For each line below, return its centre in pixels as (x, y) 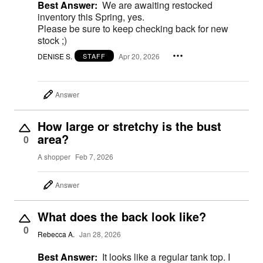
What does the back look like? (122, 217)
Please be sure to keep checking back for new (133, 28)
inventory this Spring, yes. (91, 16)
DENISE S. (55, 56)
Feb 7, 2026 (94, 156)
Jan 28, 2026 (100, 234)
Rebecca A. (56, 234)
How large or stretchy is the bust (129, 126)
